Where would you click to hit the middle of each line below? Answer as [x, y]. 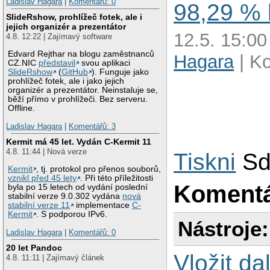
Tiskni [205, 162]
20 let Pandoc [34, 248]
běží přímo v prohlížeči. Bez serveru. [78, 99]
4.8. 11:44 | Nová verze [47, 152]
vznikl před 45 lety [42, 178]
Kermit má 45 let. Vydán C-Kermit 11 [79, 142]
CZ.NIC [24, 63]
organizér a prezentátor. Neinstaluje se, [83, 90]
